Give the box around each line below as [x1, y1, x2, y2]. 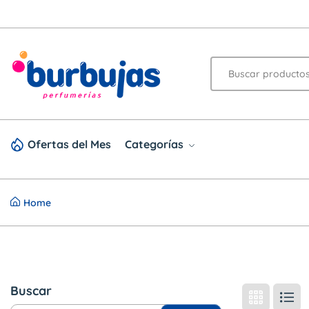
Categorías [125, 137, 183, 152]
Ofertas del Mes [28, 137, 111, 152]
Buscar [10, 283, 52, 299]
